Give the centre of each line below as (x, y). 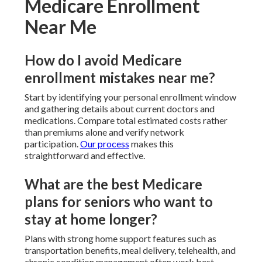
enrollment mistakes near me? (120, 78)
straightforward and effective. (85, 156)
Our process (104, 144)
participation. (52, 144)
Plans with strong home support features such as (120, 239)
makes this (151, 144)
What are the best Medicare (113, 184)
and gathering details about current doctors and (119, 109)
